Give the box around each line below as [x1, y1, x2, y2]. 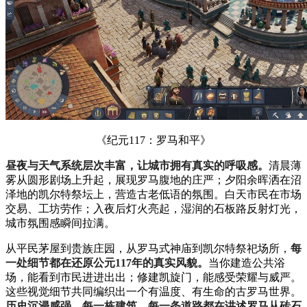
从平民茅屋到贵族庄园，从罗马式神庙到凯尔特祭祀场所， [5, 242, 291, 254]
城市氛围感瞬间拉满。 [5, 217, 115, 229]
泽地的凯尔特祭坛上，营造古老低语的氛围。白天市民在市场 [5, 188, 302, 200]
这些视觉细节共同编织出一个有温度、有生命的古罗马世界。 [5, 285, 302, 297]
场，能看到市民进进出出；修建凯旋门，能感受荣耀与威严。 [5, 271, 302, 283]
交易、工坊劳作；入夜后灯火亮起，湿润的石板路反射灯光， [5, 202, 302, 214]
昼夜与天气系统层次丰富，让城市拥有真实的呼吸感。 [5, 159, 269, 171]
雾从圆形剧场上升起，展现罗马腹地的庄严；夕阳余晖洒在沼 [5, 173, 302, 186]
